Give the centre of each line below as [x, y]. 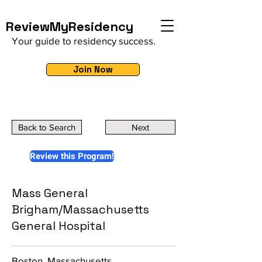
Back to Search [47, 127]
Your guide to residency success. [84, 41]
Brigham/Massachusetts [80, 209]
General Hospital [58, 226]
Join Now [93, 69]
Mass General [50, 193]
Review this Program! [72, 156]
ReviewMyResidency [70, 26]
